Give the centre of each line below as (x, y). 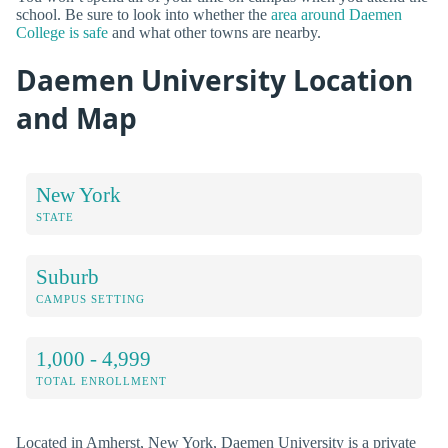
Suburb (67, 276)
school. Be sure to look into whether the (143, 14)
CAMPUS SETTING (90, 298)
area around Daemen (336, 14)
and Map (76, 117)
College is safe (62, 32)
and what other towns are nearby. (214, 32)
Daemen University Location (214, 79)
